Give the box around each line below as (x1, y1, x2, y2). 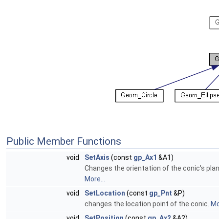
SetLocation (85, 189, 125, 197)
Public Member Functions (6, 135, 121, 147)
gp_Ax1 (133, 153, 157, 161)
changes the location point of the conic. (85, 199, 211, 208)
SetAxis (85, 153, 109, 161)
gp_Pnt (149, 189, 172, 197)
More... (85, 175, 105, 183)
